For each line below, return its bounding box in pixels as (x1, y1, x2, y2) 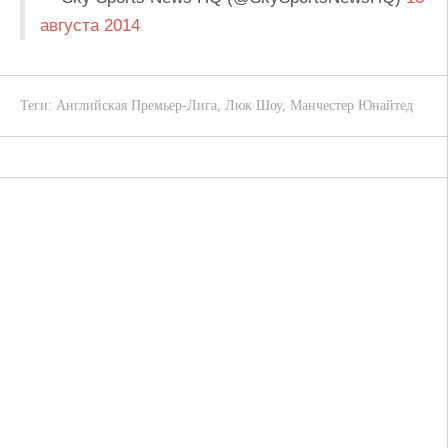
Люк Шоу (225, 98, 282, 113)
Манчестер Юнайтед (290, 98, 413, 113)
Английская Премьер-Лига (56, 98, 217, 113)
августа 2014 (40, 16, 140, 35)
